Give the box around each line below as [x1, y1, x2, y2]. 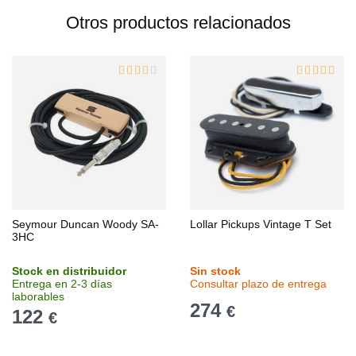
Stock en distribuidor [12, 265, 126, 278]
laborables [12, 290, 64, 304]
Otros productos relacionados [65, 13, 291, 33]
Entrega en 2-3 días [12, 277, 112, 291]
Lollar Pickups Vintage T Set [190, 218, 331, 231]
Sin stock [190, 265, 241, 278]
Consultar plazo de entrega [190, 277, 327, 291]
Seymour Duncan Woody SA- [12, 218, 159, 231]
